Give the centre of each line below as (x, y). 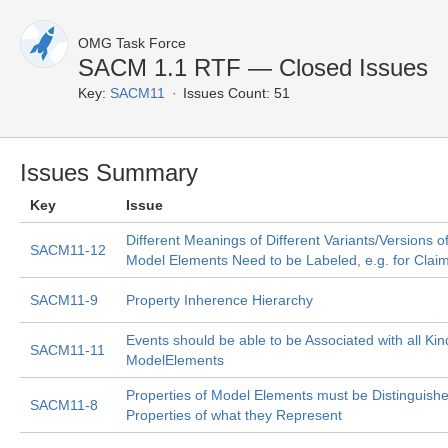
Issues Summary (109, 172)
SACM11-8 (64, 405)
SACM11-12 (68, 250)
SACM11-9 (64, 300)
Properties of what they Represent (234, 415)
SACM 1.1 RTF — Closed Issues (253, 67)
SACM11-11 (67, 350)
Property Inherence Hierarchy (219, 300)
